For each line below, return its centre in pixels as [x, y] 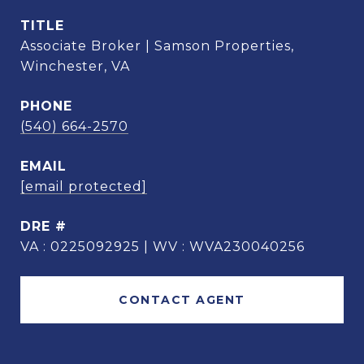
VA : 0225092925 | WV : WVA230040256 [162, 247]
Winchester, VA [75, 66]
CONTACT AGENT [182, 300]
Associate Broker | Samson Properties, [157, 46]
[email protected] [84, 186]
